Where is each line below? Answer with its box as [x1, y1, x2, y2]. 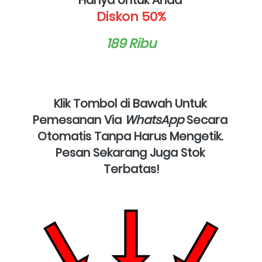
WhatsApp [124, 112, 184, 129]
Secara [183, 112, 227, 129]
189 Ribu [106, 35, 156, 53]
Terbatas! [103, 161, 160, 178]
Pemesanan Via [32, 112, 125, 129]
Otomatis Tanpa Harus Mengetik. [37, 128, 223, 145]
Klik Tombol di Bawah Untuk [53, 95, 206, 112]
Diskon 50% [96, 8, 166, 26]
